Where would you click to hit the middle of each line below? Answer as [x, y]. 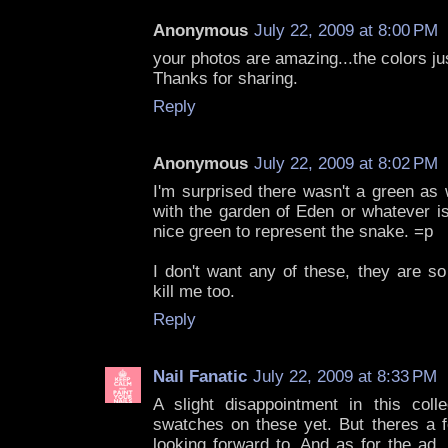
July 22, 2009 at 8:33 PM [345, 377]
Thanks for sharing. [225, 79]
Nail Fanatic [200, 377]
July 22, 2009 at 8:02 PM [346, 164]
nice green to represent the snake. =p [293, 232]
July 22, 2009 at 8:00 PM [346, 31]
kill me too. [194, 292]
